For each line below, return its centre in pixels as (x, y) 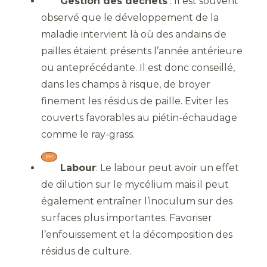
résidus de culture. (86, 251)
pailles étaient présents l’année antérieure (142, 51)
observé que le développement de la (130, 17)
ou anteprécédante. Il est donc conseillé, (138, 67)
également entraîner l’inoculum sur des (137, 201)
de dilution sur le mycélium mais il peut (135, 184)
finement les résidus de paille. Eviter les (135, 101)
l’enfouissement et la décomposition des (137, 234)
